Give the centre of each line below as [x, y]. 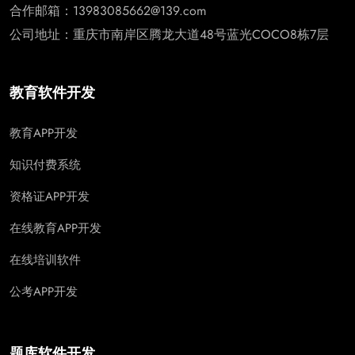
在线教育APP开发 [55, 228]
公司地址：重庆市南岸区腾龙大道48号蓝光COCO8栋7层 [169, 34]
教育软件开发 [52, 92]
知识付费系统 [45, 164]
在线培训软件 [45, 260]
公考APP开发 [44, 291]
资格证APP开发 [50, 196]
